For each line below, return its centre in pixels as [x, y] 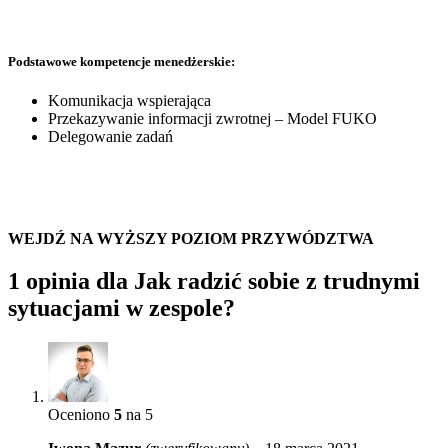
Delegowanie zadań [110, 136]
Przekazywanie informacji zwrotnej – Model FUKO [212, 118]
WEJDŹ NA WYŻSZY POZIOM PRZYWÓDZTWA [191, 238]
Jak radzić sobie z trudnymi [277, 280]
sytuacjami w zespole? [121, 307]
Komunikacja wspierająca [129, 100]
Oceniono [81, 414]
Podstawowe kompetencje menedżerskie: [121, 61]
